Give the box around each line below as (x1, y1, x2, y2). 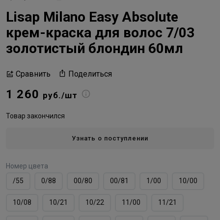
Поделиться (68, 69, 112, 79)
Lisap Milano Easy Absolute (6, 8, 178, 25)
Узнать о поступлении (72, 135, 148, 142)
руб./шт (43, 90, 78, 100)
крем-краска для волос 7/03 (6, 24, 194, 41)
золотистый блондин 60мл (6, 40, 183, 56)
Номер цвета (6, 162, 48, 170)
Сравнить (16, 69, 51, 79)
